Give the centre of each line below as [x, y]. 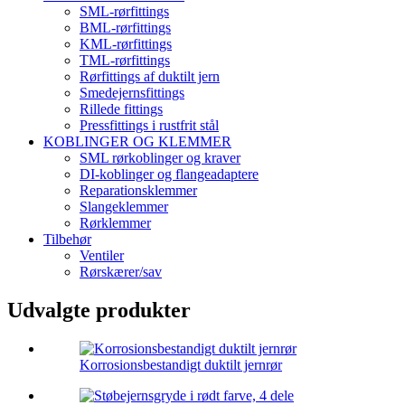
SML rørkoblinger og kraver [160, 158]
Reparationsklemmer [138, 191]
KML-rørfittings [126, 44]
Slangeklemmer [124, 207]
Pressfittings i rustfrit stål [149, 126]
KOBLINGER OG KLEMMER [137, 142]
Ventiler [102, 256]
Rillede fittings [121, 109]
